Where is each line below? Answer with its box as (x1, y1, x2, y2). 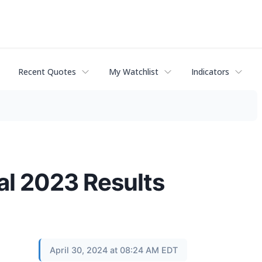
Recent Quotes (18, 66, 76, 78)
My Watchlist (109, 66, 158, 78)
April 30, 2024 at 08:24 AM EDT (50, 244, 178, 255)
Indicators (191, 66, 229, 78)
